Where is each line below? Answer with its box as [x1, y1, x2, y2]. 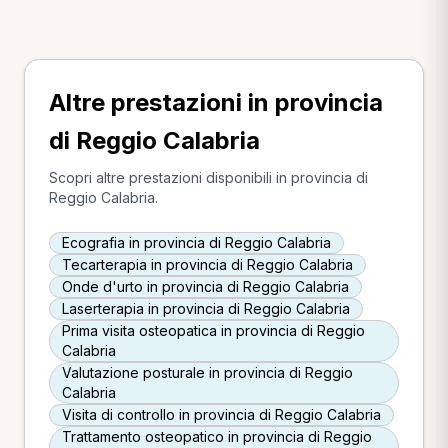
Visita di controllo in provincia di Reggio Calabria [62, 406, 381, 423]
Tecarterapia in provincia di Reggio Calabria [62, 256, 353, 273]
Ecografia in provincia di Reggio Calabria [62, 234, 331, 251]
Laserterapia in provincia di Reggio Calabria [62, 300, 350, 317]
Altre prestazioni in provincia [49, 88, 383, 117]
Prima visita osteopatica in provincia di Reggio [62, 322, 365, 339]
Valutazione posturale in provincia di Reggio [62, 364, 353, 381]
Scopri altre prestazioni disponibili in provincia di [49, 169, 368, 186]
